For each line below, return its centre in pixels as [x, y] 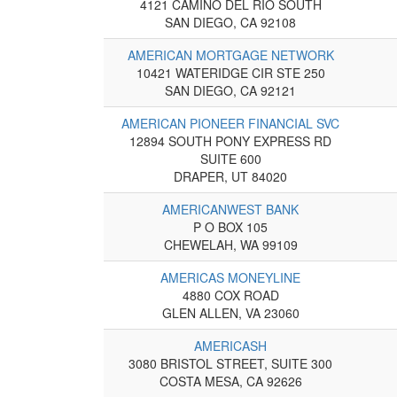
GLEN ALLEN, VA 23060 [230, 312]
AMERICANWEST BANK [230, 209]
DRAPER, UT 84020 [230, 176]
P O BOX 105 [230, 226]
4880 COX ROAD [230, 295]
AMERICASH [230, 345]
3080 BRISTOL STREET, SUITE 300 [230, 363]
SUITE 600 [230, 158]
